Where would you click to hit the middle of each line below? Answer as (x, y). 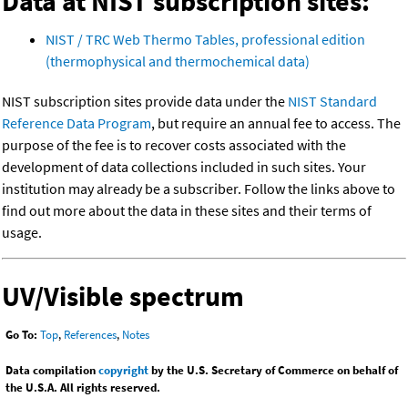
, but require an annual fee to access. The (276, 123)
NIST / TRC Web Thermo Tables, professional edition (205, 40)
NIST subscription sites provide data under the (145, 102)
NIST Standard (332, 102)
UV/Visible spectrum (123, 296)
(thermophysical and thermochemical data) (178, 61)
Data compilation (52, 371)
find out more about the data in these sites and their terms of (187, 211)
